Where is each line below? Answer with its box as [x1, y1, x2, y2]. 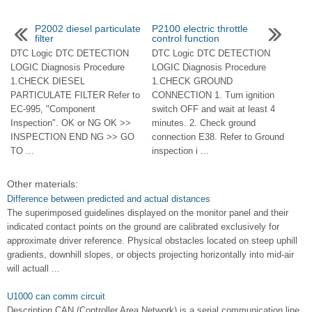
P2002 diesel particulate [35, 23, 141, 35]
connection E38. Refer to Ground [151, 132, 284, 143]
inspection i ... [151, 146, 209, 157]
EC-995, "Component [10, 104, 95, 115]
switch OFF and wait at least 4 [151, 104, 275, 115]
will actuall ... [7, 263, 60, 274]
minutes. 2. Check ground [151, 118, 256, 129]
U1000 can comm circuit [7, 291, 105, 302]
